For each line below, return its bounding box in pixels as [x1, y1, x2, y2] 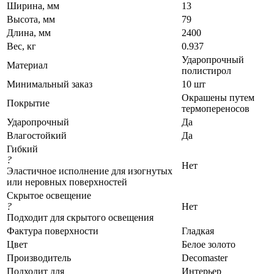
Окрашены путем [182, 92, 254, 103]
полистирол [182, 65, 231, 76]
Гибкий [7, 143, 38, 154]
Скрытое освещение [7, 190, 91, 201]
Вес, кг [7, 40, 36, 51]
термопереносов [182, 103, 250, 114]
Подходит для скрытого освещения [7, 212, 154, 223]
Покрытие [7, 97, 50, 108]
